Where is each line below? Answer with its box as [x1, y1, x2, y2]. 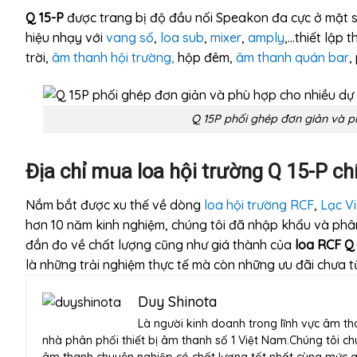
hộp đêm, [175, 49, 236, 66]
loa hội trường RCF [204, 196, 314, 213]
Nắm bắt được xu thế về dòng [25, 196, 204, 213]
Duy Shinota [138, 292, 217, 311]
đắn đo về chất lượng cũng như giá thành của [25, 236, 295, 253]
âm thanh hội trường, [52, 49, 175, 66]
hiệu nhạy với [25, 29, 106, 46]
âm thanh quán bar [236, 49, 349, 66]
